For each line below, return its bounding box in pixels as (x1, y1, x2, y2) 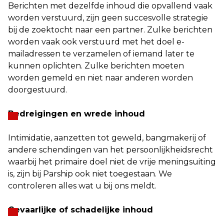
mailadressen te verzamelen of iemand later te (8, 49, 194, 58)
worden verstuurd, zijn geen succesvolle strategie (8, 13, 208, 22)
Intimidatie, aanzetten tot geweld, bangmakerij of (8, 133, 206, 142)
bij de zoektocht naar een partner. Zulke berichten (8, 25, 212, 34)
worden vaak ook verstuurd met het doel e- (8, 37, 184, 46)
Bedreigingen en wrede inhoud (8, 109, 145, 118)
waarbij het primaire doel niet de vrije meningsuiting (8, 157, 216, 166)
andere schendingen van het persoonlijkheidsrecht (8, 145, 213, 154)
